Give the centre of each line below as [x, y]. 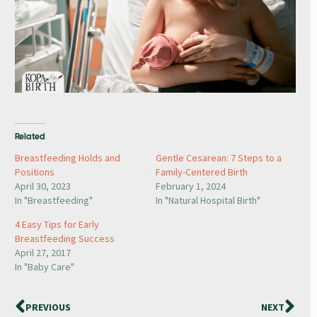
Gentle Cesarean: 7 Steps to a [218, 158]
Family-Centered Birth [201, 172]
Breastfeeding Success [65, 239]
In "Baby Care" [45, 267]
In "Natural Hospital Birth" [208, 201]
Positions [35, 172]
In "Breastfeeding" [54, 201]
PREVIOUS [48, 307]
